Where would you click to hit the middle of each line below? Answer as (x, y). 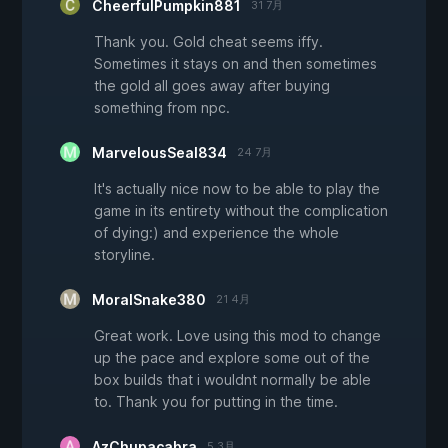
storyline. (124, 255)
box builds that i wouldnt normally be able (232, 380)
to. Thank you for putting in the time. (216, 402)
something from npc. (162, 108)
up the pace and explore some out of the (232, 358)
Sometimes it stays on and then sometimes (235, 64)
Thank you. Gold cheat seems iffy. (208, 42)
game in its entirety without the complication (241, 211)
